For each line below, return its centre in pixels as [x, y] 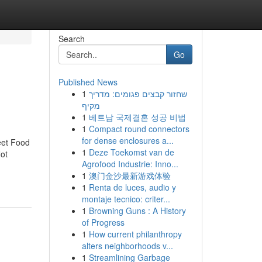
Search [71, 39]
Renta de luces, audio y [132, 187]
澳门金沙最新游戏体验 [130, 175]
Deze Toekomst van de [131, 152]
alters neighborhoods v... [127, 246]
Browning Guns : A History [137, 211]
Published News [88, 82]
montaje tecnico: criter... [126, 199]
